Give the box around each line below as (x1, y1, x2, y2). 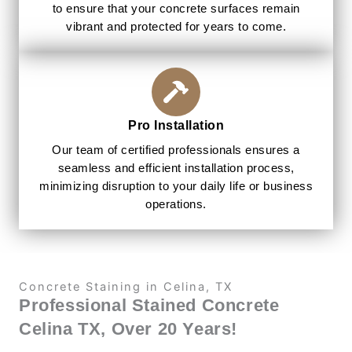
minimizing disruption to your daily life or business (39, 180, 313, 193)
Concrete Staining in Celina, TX (19, 280, 233, 295)
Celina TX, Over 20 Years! (19, 319, 238, 339)
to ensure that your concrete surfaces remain (52, 2, 300, 16)
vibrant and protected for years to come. (66, 20, 286, 34)
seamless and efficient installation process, (57, 162, 295, 175)
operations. (145, 198, 207, 211)
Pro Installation (128, 118, 224, 133)
